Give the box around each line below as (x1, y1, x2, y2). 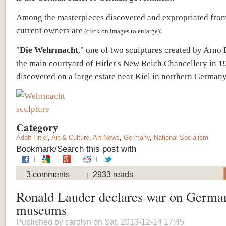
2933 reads (93, 169, 133, 179)
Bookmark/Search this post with (16, 143, 136, 154)
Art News (93, 133, 120, 141)
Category (16, 119, 62, 135)
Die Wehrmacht (20, 44, 78, 55)
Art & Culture (51, 133, 89, 141)
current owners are (16, 25, 83, 35)
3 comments (26, 169, 70, 179)
